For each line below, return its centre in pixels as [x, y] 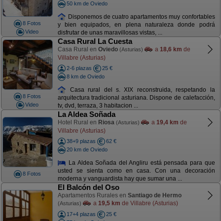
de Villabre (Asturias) [149, 203]
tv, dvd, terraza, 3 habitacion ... [98, 106]
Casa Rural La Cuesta [95, 41]
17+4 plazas [81, 214]
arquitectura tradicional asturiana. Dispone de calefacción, [136, 98]
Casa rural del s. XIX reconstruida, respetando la [141, 90]
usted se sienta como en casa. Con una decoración [136, 171]
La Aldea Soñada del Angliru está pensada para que [141, 163]
